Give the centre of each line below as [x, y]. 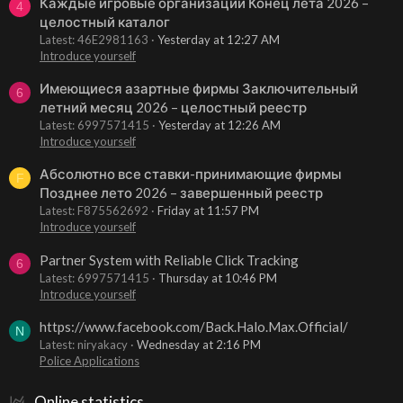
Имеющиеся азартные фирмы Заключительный [199, 89]
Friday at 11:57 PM [208, 211]
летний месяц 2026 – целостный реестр [173, 107]
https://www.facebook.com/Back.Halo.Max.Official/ [194, 327]
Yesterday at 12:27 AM [219, 39]
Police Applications [90, 361]
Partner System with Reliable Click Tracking [169, 260]
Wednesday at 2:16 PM [199, 345]
